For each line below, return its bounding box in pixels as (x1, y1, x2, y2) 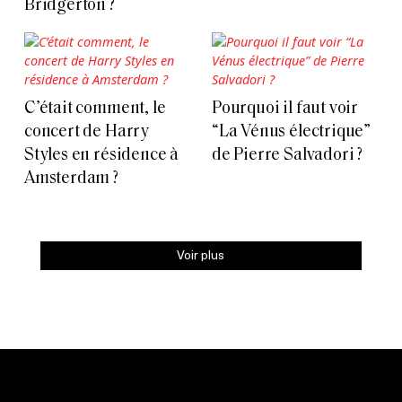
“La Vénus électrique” (212, 124, 371, 142)
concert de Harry (24, 124, 149, 142)
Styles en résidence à (24, 147, 179, 165)
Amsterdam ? (24, 170, 118, 188)
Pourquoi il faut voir (212, 100, 359, 118)
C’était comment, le (24, 100, 166, 118)
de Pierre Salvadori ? (212, 147, 363, 165)
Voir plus (177, 245, 225, 265)
